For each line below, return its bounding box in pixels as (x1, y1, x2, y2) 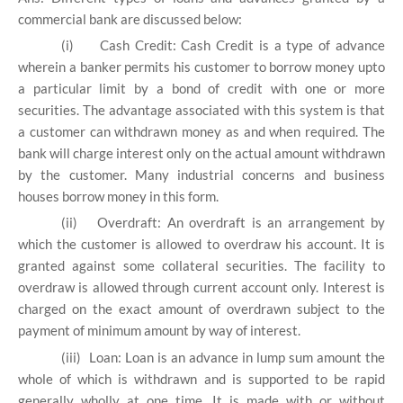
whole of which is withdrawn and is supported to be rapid (18, 370, 385, 387)
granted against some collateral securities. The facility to (18, 257, 385, 274)
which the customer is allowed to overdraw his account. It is (18, 236, 385, 253)
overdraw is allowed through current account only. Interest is (18, 279, 385, 296)
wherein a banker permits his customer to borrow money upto (18, 58, 385, 75)
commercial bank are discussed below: (18, 10, 242, 27)
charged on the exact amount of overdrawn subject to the (18, 300, 385, 318)
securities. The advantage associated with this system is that (18, 102, 385, 118)
